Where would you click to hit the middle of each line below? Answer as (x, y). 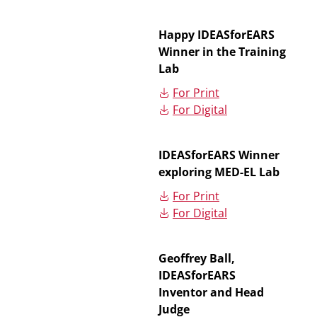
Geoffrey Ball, (197, 258)
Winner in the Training (222, 52)
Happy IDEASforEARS (217, 35)
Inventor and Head (211, 292)
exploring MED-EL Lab (219, 172)
